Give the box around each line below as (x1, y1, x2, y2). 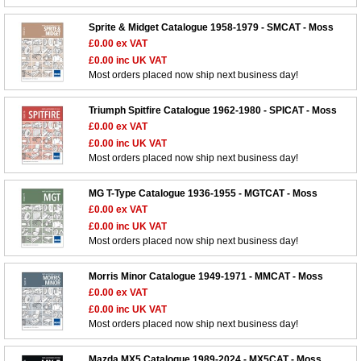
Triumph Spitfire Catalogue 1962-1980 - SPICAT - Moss (89, 105, 337, 117)
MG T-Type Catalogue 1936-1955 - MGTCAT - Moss (89, 188, 317, 200)
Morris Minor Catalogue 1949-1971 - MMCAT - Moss (89, 271, 323, 283)
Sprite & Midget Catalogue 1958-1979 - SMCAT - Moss (89, 22, 334, 34)
